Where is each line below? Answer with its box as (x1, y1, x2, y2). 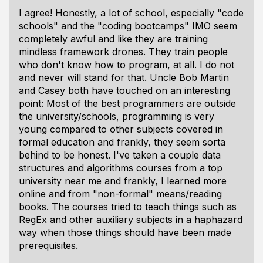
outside (204, 97, 236, 109)
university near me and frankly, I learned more (19, 175, 227, 187)
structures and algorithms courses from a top (19, 162, 222, 174)
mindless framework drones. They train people (19, 46, 228, 58)
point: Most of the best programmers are (19, 97, 204, 109)
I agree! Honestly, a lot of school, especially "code (19, 7, 244, 19)
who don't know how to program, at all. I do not (19, 59, 234, 70)
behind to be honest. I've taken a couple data (19, 149, 221, 161)
